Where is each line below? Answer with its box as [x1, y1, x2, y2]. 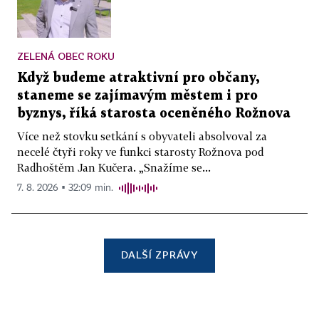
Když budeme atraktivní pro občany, [17, 71, 259, 84]
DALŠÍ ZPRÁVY [121, 248, 198, 261]
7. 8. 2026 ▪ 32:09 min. [17, 182, 113, 193]
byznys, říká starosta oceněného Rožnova [17, 107, 291, 120]
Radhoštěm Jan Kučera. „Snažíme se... [17, 160, 211, 174]
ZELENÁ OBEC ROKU [17, 49, 115, 62]
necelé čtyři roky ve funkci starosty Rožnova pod [17, 145, 263, 158]
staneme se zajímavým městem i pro [17, 89, 258, 102]
